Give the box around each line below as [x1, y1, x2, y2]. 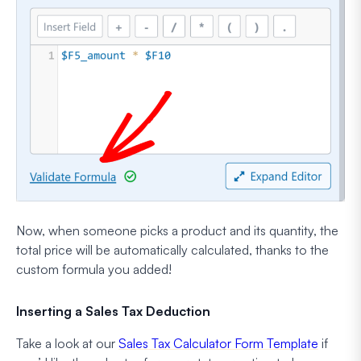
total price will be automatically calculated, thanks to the [16, 241, 329, 258]
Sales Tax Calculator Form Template [118, 334, 318, 351]
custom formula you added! [16, 260, 172, 277]
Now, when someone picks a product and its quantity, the [16, 222, 338, 239]
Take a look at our [16, 334, 118, 351]
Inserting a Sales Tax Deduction [16, 302, 210, 319]
